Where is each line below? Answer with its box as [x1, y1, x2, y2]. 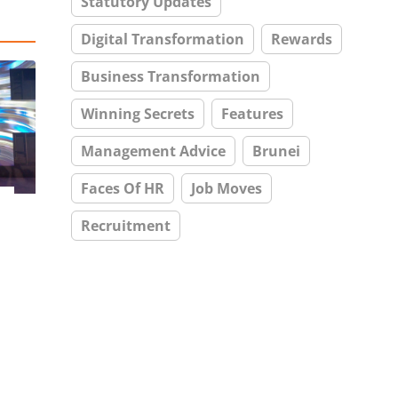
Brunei [252, 141, 300, 161]
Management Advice [81, 141, 226, 161]
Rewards [271, 29, 332, 49]
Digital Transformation [81, 29, 244, 49]
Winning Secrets [81, 104, 195, 123]
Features [221, 104, 283, 123]
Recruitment [81, 216, 171, 235]
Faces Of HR [81, 179, 164, 198]
